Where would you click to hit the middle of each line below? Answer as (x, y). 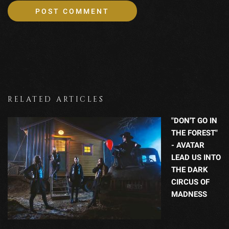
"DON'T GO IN (194, 120)
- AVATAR (188, 145)
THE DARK (190, 169)
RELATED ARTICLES (56, 99)
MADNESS (189, 194)
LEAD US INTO (196, 157)
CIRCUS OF (190, 182)
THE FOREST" (194, 133)
